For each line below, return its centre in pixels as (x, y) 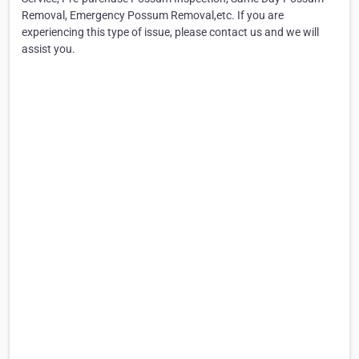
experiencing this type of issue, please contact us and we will (170, 32)
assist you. (48, 49)
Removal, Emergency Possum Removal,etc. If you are (153, 16)
